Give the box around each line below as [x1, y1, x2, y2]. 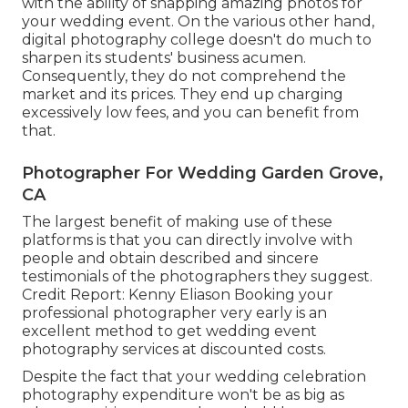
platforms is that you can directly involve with [22, 230, 352, 249]
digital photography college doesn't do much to [22, 30, 372, 48]
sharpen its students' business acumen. [22, 48, 306, 66]
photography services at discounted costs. [22, 340, 326, 358]
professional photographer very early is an [22, 303, 327, 321]
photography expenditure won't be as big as [22, 385, 344, 403]
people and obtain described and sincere [22, 249, 319, 267]
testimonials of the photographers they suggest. [22, 267, 372, 285]
